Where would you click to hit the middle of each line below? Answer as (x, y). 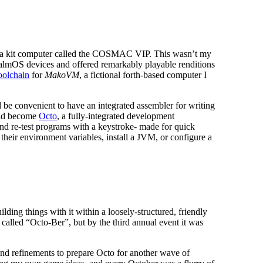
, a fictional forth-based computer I (143, 75)
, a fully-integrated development (116, 116)
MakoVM (62, 75)
